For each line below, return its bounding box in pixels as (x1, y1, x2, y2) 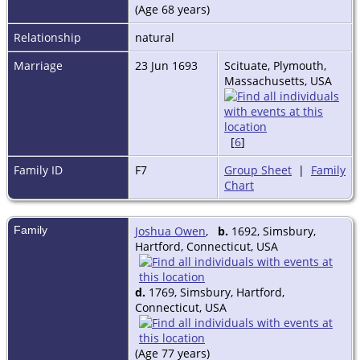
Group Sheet (224, 162, 292, 178)
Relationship (14, 29, 81, 45)
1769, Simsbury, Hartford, (145, 284, 284, 300)
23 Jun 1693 (135, 57, 201, 73)
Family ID (14, 162, 63, 178)
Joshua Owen (135, 223, 206, 239)
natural (135, 29, 178, 45)
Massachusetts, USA (224, 72, 332, 88)
